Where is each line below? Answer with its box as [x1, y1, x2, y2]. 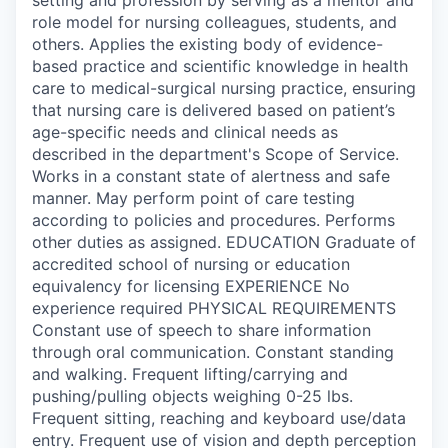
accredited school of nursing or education [32, 253, 350, 274]
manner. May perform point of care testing [32, 187, 355, 208]
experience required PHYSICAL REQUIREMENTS [32, 297, 396, 318]
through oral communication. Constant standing [32, 341, 394, 362]
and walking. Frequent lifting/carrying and [32, 363, 348, 384]
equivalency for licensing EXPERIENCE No [32, 275, 350, 296]
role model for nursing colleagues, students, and [32, 11, 397, 32]
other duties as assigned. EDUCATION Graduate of [32, 231, 416, 252]
